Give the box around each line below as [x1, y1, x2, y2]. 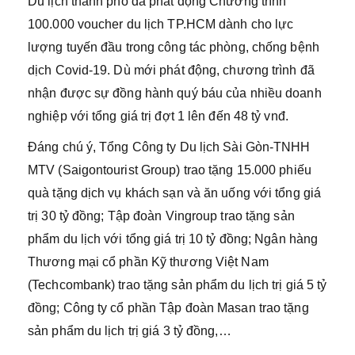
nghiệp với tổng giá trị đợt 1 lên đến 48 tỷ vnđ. [28, 109, 288, 123]
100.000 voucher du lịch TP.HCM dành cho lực [28, 17, 294, 31]
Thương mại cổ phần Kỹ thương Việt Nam [28, 255, 269, 269]
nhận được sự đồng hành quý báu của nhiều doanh [28, 86, 322, 100]
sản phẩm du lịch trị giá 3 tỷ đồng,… [28, 324, 231, 338]
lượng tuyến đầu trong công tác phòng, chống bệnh [28, 40, 319, 54]
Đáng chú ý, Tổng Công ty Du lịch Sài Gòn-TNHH [28, 140, 311, 154]
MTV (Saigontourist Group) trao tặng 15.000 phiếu [28, 163, 311, 177]
